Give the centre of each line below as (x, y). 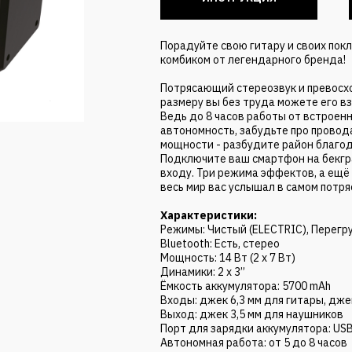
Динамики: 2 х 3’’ (203, 272)
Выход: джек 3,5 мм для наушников (252, 314)
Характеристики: (209, 215)
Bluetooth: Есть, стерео (220, 244)
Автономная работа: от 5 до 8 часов (254, 343)
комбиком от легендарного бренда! (253, 60)
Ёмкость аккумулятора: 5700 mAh (246, 286)
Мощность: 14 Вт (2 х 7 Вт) (228, 258)
